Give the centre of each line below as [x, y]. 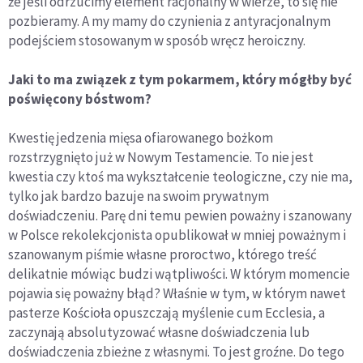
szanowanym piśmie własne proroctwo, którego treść [162, 255]
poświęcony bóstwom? [80, 99]
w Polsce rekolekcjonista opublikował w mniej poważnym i [177, 235]
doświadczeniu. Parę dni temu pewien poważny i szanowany [180, 216]
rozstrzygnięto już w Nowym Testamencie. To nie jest [161, 158]
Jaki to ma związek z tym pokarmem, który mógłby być [180, 80]
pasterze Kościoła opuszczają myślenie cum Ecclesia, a [167, 313]
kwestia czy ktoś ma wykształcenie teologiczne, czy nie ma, [180, 177]
